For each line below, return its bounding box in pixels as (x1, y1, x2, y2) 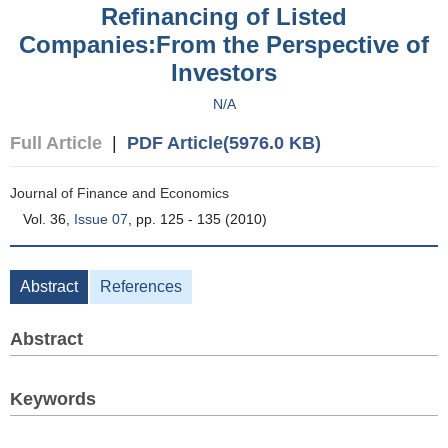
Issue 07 (74, 211, 128, 227)
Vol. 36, (23, 211, 74, 227)
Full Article (10, 133, 102, 153)
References (100, 278, 182, 295)
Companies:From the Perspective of (19, 31, 429, 58)
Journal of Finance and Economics (10, 185, 229, 201)
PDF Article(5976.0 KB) (127, 133, 321, 153)
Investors (171, 59, 277, 86)
